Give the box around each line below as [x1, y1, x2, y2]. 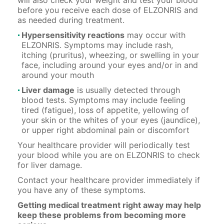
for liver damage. [17, 159, 82, 170]
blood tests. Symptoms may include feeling [21, 94, 185, 105]
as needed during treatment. [17, 14, 124, 25]
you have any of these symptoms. [17, 184, 145, 195]
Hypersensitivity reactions [21, 29, 124, 40]
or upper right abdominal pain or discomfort [21, 124, 189, 135]
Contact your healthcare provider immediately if [17, 174, 200, 185]
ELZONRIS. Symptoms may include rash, [21, 39, 173, 50]
